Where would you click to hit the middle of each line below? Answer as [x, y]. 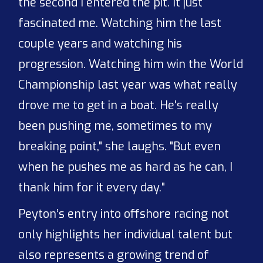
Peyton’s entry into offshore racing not [124, 214]
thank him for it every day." [92, 188]
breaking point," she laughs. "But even [120, 147]
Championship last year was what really [128, 85]
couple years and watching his [100, 44]
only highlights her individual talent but [126, 235]
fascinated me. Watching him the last [120, 23]
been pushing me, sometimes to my [115, 126]
